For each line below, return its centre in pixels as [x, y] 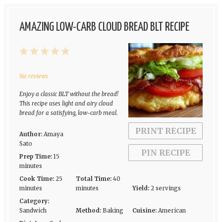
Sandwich [33, 211]
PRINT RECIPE [166, 131]
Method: [88, 211]
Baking [113, 211]
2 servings [166, 189]
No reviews [33, 77]
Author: [30, 135]
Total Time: [93, 179]
